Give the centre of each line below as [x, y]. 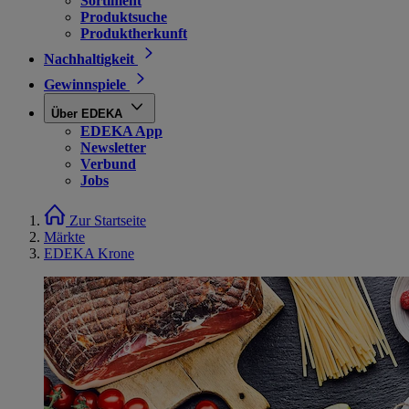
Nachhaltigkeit [89, 59]
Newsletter [113, 147]
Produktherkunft [134, 33]
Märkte [64, 237]
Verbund [108, 164]
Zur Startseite [108, 220]
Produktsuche [124, 17]
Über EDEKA [87, 114]
